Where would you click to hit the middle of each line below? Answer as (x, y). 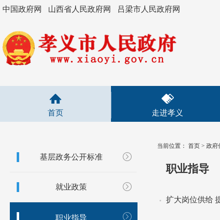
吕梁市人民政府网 (149, 9)
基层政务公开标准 (71, 157)
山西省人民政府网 (80, 9)
